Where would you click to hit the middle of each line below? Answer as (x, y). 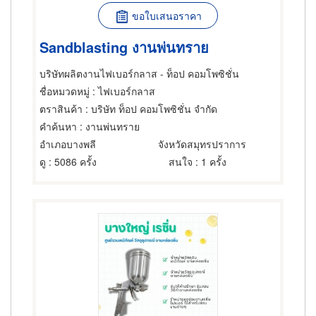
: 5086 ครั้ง (71, 162)
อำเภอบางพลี (68, 144)
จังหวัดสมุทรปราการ (202, 144)
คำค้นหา (58, 126)
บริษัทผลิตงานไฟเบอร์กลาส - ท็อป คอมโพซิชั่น (139, 73)
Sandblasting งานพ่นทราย (124, 47)
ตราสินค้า (61, 109)
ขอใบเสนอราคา (166, 16)
